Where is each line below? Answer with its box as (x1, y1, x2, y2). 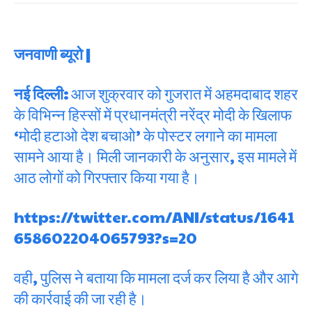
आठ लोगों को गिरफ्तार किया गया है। (14, 166, 200, 187)
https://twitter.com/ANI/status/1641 (14, 206, 295, 227)
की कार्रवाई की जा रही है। (14, 288, 147, 309)
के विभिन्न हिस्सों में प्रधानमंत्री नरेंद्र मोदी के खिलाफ (14, 104, 292, 125)
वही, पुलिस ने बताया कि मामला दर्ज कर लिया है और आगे (14, 267, 298, 288)
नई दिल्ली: (14, 83, 68, 104)
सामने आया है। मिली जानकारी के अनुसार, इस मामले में (14, 146, 297, 166)
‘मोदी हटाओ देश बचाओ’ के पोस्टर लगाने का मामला (14, 125, 277, 146)
